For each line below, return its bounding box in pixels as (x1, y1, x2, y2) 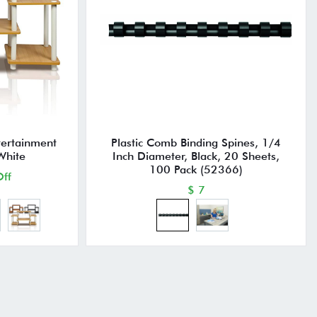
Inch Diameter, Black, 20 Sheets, (113, 149, 280, 163)
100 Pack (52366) (149, 162, 243, 176)
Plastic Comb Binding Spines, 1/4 (111, 135, 282, 149)
